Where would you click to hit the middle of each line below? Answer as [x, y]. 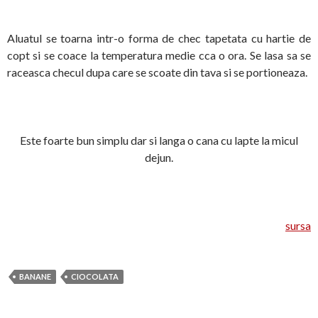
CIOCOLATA [95, 277]
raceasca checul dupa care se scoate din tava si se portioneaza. [157, 72]
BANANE [35, 277]
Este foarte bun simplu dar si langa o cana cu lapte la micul [159, 141]
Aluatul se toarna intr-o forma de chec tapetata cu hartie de [159, 38]
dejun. [159, 158]
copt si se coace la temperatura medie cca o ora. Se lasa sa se [159, 55]
